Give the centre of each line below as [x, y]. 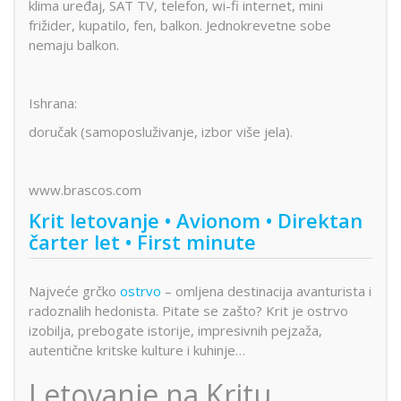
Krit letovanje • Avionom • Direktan [196, 220]
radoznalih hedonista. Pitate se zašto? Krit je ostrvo [188, 310]
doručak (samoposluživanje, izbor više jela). [161, 132]
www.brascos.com [85, 190]
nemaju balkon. [74, 44]
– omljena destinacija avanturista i [266, 290]
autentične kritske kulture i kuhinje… [137, 350]
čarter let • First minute [142, 241]
